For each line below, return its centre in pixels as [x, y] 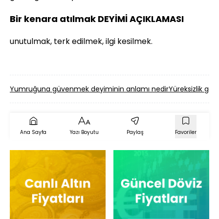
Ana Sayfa [33, 132]
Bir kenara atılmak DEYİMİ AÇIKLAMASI [97, 19]
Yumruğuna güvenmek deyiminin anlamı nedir [89, 89]
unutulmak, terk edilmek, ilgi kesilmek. [81, 41]
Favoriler [186, 132]
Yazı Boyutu [84, 132]
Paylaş [135, 132]
